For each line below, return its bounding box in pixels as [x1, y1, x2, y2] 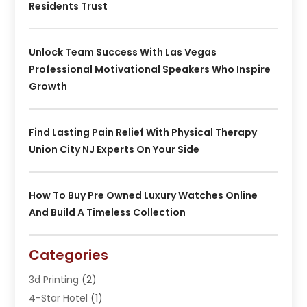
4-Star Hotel [29, 291, 88, 305]
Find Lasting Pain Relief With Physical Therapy [29, 125, 258, 139]
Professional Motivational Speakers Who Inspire [29, 62, 271, 76]
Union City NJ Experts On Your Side [29, 142, 200, 156]
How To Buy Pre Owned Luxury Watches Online [29, 188, 258, 202]
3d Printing [29, 272, 79, 286]
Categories [29, 245, 109, 265]
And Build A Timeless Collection [29, 205, 186, 219]
